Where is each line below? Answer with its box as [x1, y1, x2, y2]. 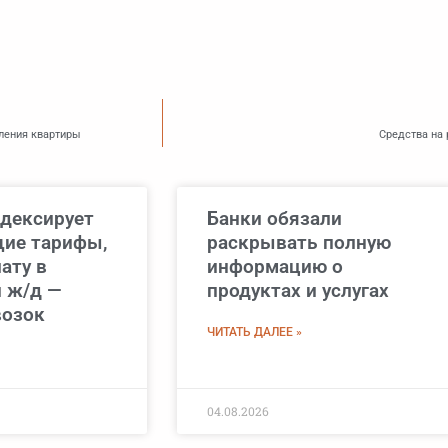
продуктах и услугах [207, 279, 389, 303]
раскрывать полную [207, 231, 391, 255]
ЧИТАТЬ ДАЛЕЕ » [207, 325, 302, 340]
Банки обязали [207, 207, 342, 231]
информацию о [207, 255, 343, 279]
